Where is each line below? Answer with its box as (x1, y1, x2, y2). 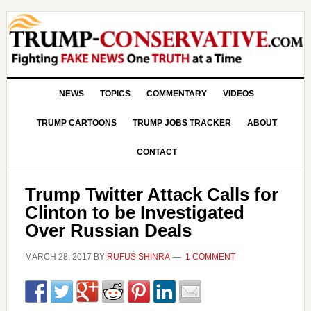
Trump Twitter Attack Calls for (24, 184, 278, 205)
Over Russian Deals (24, 220, 192, 241)
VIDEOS (223, 89, 255, 99)
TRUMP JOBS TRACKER (132, 118, 231, 128)
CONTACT (136, 147, 177, 157)
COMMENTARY (146, 89, 208, 99)
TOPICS (100, 89, 131, 99)
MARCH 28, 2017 (24, 252, 92, 262)
